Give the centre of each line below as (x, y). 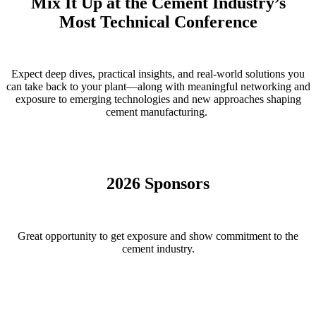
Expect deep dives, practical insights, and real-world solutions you (158, 74)
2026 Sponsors (158, 184)
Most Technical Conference (158, 22)
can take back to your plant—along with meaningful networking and (158, 87)
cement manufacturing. (158, 112)
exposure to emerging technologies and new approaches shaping (158, 99)
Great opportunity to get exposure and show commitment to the (158, 236)
